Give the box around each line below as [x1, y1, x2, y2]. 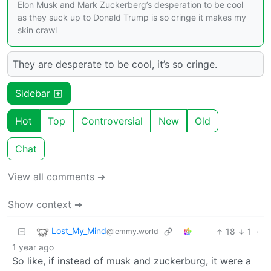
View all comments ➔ [8, 171, 105, 183]
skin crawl [18, 25, 57, 36]
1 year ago [12, 242, 54, 253]
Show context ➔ [8, 198, 82, 211]
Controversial [81, 115, 143, 128]
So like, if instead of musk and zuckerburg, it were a [12, 255, 251, 267]
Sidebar [15, 87, 53, 100]
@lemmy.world [106, 227, 158, 237]
